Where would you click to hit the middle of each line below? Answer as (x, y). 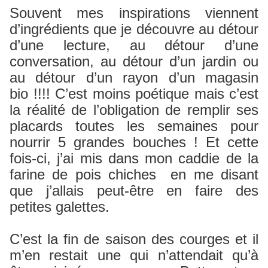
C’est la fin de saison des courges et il (134, 239)
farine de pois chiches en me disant (134, 175)
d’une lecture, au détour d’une (134, 45)
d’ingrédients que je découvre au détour (134, 29)
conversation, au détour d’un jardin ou (134, 62)
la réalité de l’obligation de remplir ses (134, 110)
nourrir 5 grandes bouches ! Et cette (134, 142)
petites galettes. (60, 207)
